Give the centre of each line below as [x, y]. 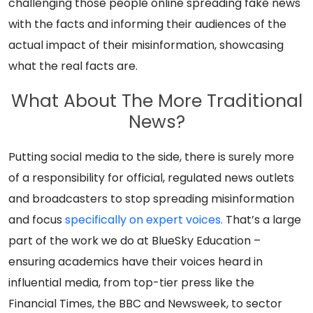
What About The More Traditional [156, 101]
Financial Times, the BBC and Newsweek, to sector [145, 304]
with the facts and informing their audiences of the [147, 24]
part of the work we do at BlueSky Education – [134, 241]
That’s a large [262, 220]
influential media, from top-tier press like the [131, 283]
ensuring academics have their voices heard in [136, 262]
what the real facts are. [73, 66]
